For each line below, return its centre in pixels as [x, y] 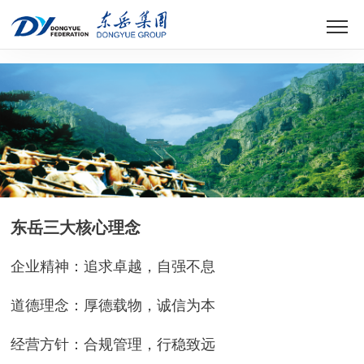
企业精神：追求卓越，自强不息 [113, 266]
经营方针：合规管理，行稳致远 [113, 344]
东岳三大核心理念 [76, 227]
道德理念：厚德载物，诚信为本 [113, 305]
